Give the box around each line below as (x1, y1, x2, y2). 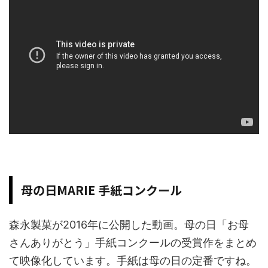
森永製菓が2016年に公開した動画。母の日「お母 (9, 218, 249, 231)
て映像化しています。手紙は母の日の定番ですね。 (9, 254, 257, 267)
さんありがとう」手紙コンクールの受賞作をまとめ (9, 236, 257, 249)
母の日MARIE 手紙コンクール (21, 181, 182, 199)
